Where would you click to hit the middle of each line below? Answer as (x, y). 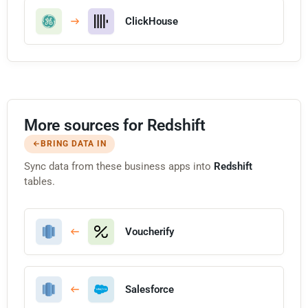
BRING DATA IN (74, 143)
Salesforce (150, 289)
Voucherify (150, 231)
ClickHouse (152, 21)
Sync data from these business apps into (119, 166)
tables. (40, 181)
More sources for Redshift (115, 125)
